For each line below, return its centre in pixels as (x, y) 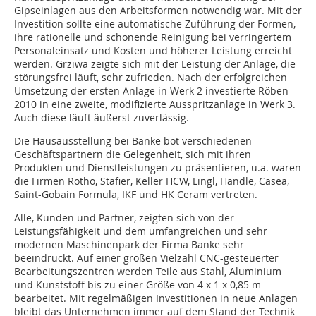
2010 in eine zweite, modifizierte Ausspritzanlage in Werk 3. (155, 104)
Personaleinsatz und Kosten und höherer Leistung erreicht (153, 51)
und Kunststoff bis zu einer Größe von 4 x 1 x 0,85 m (138, 285)
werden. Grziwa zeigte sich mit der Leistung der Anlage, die (155, 64)
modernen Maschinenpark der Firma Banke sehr (129, 245)
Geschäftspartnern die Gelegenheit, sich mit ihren (133, 154)
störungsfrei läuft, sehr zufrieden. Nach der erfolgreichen (151, 78)
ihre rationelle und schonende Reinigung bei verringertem (153, 37)
